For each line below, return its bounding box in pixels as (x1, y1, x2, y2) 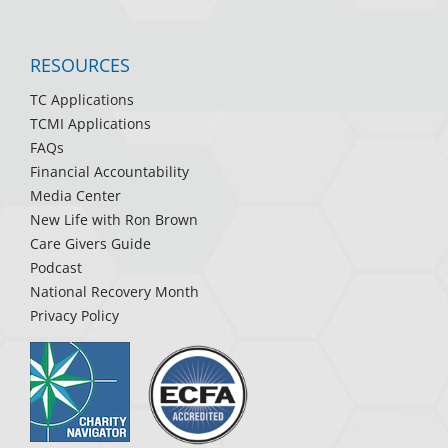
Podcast (30, 258, 82, 278)
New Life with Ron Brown (30, 210, 198, 230)
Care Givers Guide (30, 234, 151, 254)
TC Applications (30, 90, 134, 110)
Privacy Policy (30, 306, 119, 326)
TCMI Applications (30, 114, 151, 134)
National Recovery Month (30, 282, 199, 302)
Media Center (30, 186, 121, 206)
